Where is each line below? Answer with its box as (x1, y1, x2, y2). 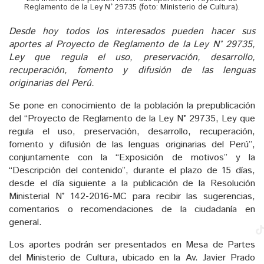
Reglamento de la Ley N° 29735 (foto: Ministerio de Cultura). (24, 2, 240, 14)
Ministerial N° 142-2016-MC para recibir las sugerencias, (9, 189, 255, 203)
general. (9, 215, 42, 229)
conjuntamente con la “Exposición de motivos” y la (9, 150, 255, 164)
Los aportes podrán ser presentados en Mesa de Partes (9, 237, 255, 252)
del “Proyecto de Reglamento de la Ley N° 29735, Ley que (9, 111, 255, 126)
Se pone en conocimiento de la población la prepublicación (9, 98, 255, 113)
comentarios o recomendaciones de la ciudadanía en (9, 202, 255, 216)
